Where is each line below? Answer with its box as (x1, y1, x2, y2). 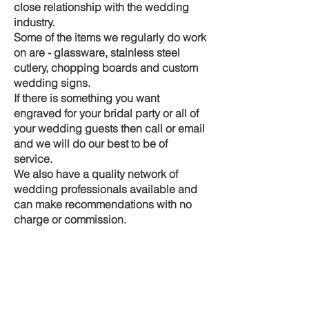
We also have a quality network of (14, 167, 178, 181)
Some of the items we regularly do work (14, 30, 206, 44)
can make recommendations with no (14, 197, 192, 211)
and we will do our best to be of (14, 137, 168, 150)
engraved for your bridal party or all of (14, 106, 199, 120)
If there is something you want (14, 91, 159, 105)
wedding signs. (14, 76, 90, 90)
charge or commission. (14, 212, 126, 226)
